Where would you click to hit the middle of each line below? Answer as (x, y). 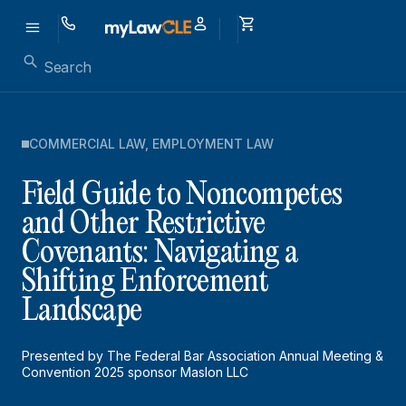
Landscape (82, 311)
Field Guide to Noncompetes (182, 195)
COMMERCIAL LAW (87, 144)
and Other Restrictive (144, 224)
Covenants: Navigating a (160, 253)
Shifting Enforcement (145, 282)
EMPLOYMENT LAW (213, 144)
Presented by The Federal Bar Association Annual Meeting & (203, 356)
